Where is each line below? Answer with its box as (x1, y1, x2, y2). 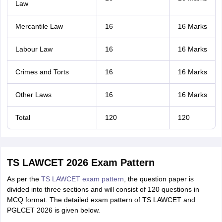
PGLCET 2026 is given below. (6, 206, 100, 214)
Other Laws (15, 91, 52, 99)
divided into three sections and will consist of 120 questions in (6, 185, 199, 193)
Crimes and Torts (15, 68, 69, 76)
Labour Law (15, 45, 53, 53)
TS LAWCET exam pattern (41, 175, 124, 183)
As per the (6, 175, 41, 183)
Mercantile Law (15, 22, 63, 30)
